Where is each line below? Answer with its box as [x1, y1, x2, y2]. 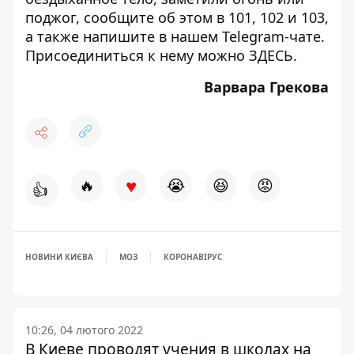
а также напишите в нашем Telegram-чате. [25, 27, 325, 47]
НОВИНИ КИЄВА [25, 251, 93, 263]
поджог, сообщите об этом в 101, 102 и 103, [25, 8, 329, 28]
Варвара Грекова [204, 77, 329, 97]
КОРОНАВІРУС [164, 251, 222, 263]
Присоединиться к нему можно [25, 46, 249, 66]
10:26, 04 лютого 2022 [25, 322, 143, 338]
